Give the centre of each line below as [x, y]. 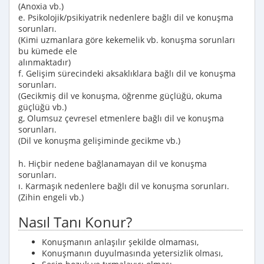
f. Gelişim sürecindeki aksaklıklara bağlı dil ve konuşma [127, 73]
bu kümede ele [48, 51]
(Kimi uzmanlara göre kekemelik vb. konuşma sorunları [127, 40]
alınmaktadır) [44, 62]
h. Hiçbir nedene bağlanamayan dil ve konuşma [113, 164]
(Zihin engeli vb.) [51, 197]
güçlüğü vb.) [42, 107]
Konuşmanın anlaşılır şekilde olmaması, [120, 242]
